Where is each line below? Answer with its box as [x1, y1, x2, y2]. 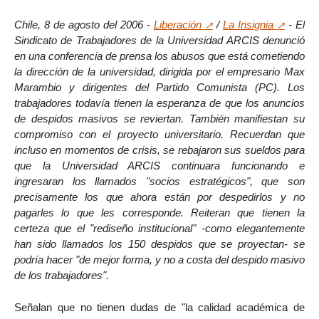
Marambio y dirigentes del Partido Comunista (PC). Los [14, 80, 305, 93]
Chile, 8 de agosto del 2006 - [14, 18, 154, 31]
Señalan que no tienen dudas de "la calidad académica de [14, 300, 305, 313]
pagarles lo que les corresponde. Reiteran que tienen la [14, 206, 305, 219]
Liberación [154, 18, 202, 31]
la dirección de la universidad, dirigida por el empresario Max [14, 65, 305, 78]
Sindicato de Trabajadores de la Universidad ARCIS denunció [14, 33, 305, 46]
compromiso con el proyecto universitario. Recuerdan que [14, 127, 305, 140]
